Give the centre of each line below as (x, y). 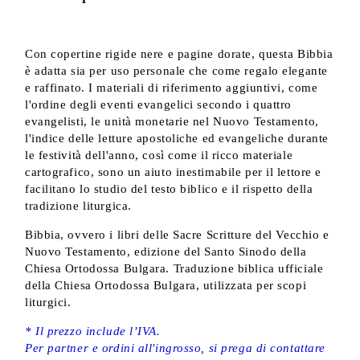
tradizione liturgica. (78, 206)
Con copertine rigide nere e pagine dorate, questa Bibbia (179, 54)
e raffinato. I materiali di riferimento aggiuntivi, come (172, 88)
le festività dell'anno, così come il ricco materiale (159, 155)
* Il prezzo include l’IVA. (93, 331)
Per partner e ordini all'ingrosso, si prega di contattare (175, 348)
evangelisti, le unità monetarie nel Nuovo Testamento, (172, 121)
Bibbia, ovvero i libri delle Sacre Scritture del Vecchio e (177, 235)
